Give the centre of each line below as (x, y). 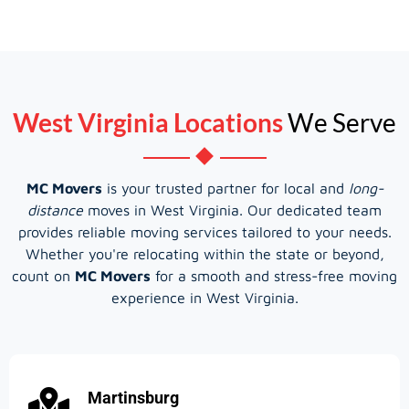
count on (43, 275)
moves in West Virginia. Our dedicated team (232, 210)
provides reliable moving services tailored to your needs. (204, 231)
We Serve (340, 122)
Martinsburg (133, 397)
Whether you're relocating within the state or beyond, (204, 253)
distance (55, 210)
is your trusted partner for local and (225, 188)
